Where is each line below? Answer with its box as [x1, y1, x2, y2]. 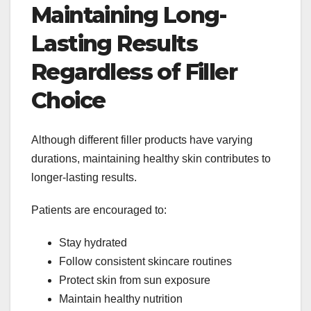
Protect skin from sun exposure [59, 274, 210, 286]
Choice [31, 87, 106, 115]
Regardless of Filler [31, 58, 237, 86]
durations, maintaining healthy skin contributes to [31, 152, 271, 165]
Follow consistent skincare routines [59, 255, 232, 267]
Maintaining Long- [31, 1, 227, 29]
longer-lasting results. [31, 171, 137, 183]
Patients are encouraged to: [31, 203, 167, 216]
